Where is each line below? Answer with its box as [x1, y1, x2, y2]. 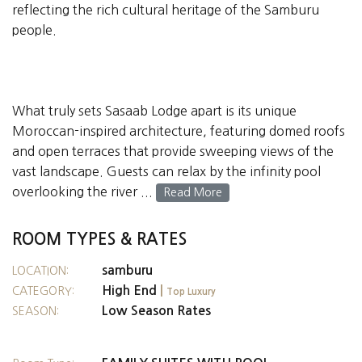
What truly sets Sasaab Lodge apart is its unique [12, 104, 297, 118]
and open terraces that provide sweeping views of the [12, 145, 334, 158]
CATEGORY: [12, 285, 74, 297]
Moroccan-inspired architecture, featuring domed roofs [12, 124, 345, 138]
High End [101, 284, 160, 297]
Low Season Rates [101, 305, 211, 318]
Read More [163, 187, 222, 199]
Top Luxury [166, 287, 216, 297]
